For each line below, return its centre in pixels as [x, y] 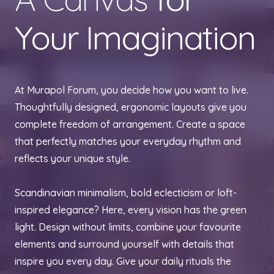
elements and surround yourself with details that [124, 244]
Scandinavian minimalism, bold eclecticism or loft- [126, 193]
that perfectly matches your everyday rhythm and [128, 142]
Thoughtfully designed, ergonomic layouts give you [131, 107]
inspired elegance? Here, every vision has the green [131, 210]
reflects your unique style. [72, 159]
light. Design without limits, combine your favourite [128, 227]
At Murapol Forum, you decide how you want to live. [131, 90]
